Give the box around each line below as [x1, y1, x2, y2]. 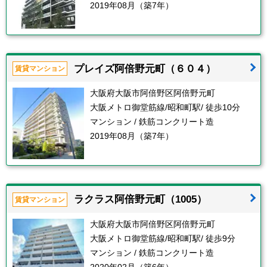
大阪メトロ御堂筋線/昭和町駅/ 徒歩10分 [90, 103, 240, 113]
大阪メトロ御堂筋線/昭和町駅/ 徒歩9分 [90, 234, 235, 244]
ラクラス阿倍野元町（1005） [74, 193, 207, 206]
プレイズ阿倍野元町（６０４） [74, 62, 216, 74]
